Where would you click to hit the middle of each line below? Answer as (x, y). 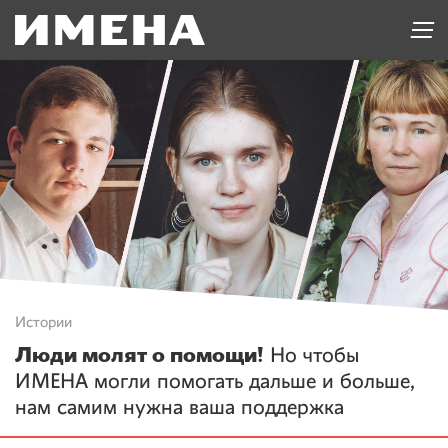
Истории (43, 323)
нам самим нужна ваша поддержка (179, 408)
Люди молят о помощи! (139, 355)
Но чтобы (311, 356)
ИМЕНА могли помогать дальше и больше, (215, 382)
